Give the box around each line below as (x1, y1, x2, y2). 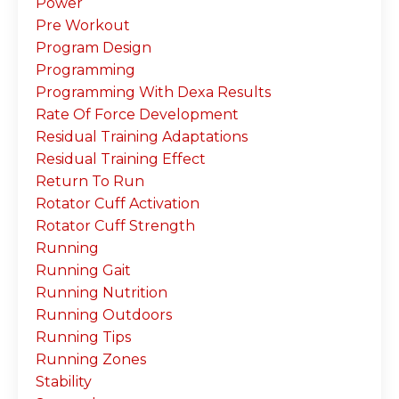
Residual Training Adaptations (36, 127, 248, 145)
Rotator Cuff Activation (36, 194, 199, 212)
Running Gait (36, 261, 131, 279)
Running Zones (36, 350, 146, 368)
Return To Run (36, 172, 144, 190)
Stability (36, 372, 92, 390)
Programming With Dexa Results (36, 83, 271, 101)
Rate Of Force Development (36, 105, 239, 123)
